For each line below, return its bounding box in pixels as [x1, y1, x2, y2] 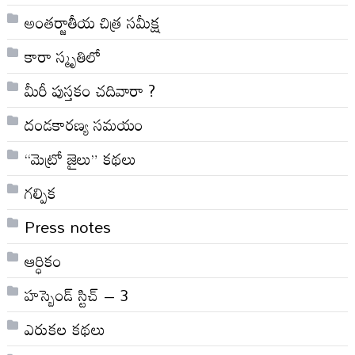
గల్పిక [24, 176, 56, 208]
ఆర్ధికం [24, 244, 62, 277]
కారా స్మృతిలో [24, 40, 101, 72]
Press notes [24, 210, 111, 242]
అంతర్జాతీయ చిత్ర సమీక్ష [24, 6, 160, 38]
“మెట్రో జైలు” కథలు [24, 142, 136, 174]
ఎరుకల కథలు [24, 312, 105, 345]
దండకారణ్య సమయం [24, 108, 143, 140]
